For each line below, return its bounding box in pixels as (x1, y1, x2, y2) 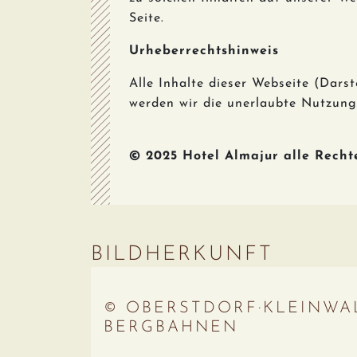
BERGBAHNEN (104, 320, 238, 335)
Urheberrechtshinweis (129, 45, 279, 57)
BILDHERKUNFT (91, 245, 273, 265)
